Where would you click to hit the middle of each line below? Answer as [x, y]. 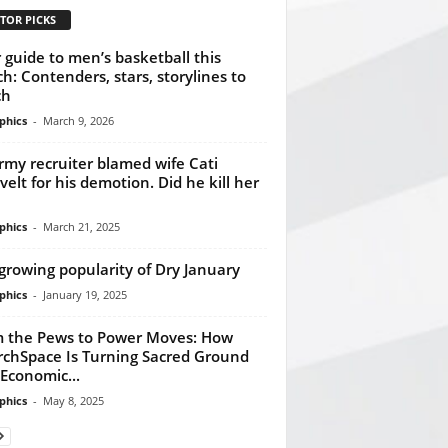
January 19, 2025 [84, 294]
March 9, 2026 [78, 120]
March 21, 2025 [81, 226]
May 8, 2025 [73, 400]
